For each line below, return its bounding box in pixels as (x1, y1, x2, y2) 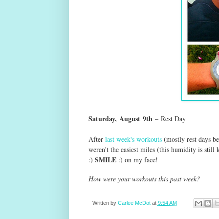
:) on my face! (116, 154, 158, 164)
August (119, 113, 140, 124)
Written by (92, 199, 118, 206)
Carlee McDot (117, 199, 151, 206)
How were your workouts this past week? (88, 174, 204, 183)
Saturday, (88, 113, 119, 124)
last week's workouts (105, 134, 162, 144)
